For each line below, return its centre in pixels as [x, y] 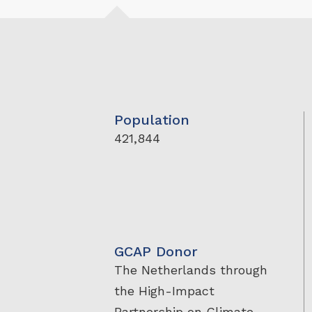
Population [152, 120]
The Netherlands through [191, 270]
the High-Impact [165, 290]
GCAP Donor [156, 251]
